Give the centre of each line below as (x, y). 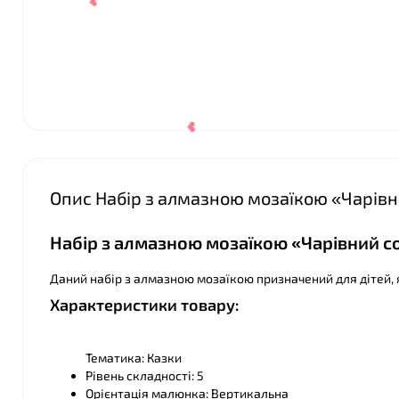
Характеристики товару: (144, 305)
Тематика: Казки (134, 358)
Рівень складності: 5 (145, 375)
